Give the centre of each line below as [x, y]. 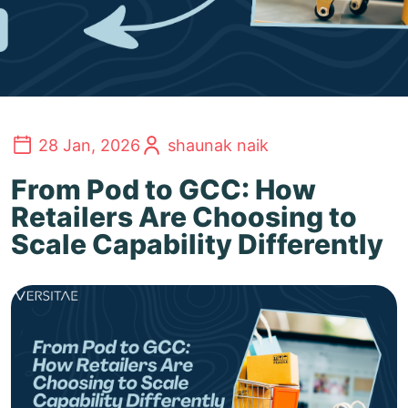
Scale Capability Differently [197, 244]
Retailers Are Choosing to [184, 217]
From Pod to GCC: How [163, 189]
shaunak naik [218, 145]
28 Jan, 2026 [89, 145]
